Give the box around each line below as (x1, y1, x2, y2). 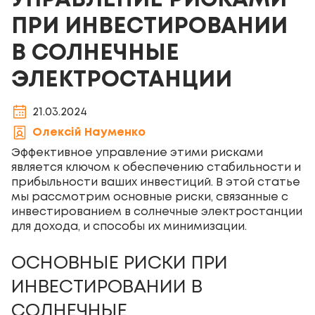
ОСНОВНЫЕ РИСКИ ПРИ (11, 255, 228, 272)
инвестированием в (11, 207, 134, 217)
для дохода (11, 221, 78, 232)
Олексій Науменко (32, 127, 146, 138)
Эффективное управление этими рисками (11, 148, 263, 158)
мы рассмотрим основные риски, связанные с (11, 192, 288, 202)
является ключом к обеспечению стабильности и (11, 162, 301, 173)
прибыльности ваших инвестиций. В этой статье (11, 177, 300, 188)
